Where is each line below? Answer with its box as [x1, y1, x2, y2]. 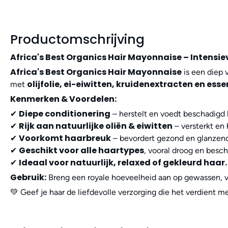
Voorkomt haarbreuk [19, 132, 111, 145]
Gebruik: [10, 172, 46, 184]
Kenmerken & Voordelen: [10, 93, 117, 105]
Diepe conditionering [19, 108, 110, 120]
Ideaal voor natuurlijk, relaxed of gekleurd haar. [19, 157, 227, 169]
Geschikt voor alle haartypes [19, 145, 144, 157]
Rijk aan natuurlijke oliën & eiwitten [19, 120, 173, 132]
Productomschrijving [10, 31, 145, 49]
